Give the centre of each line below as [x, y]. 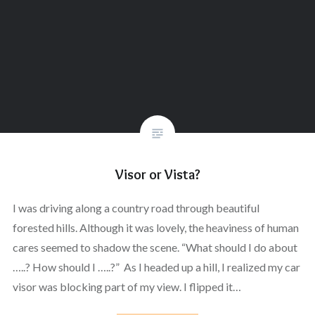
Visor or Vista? [157, 174]
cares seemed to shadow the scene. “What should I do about [155, 247]
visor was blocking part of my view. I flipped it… [127, 286]
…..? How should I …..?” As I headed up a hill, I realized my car [156, 266]
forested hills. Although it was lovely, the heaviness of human [155, 227]
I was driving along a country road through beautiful [136, 207]
